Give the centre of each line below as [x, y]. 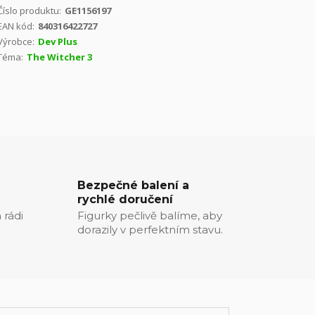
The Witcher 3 [59, 57]
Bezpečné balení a [133, 185]
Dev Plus [58, 41]
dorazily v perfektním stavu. [150, 230]
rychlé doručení [125, 199]
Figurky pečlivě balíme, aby [149, 216]
